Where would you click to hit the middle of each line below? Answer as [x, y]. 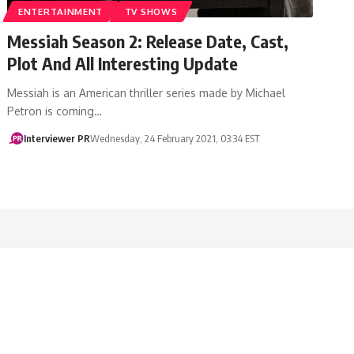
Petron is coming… [55, 111]
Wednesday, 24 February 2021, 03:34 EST [175, 138]
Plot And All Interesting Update [123, 63]
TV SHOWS [151, 11]
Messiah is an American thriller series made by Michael [147, 92]
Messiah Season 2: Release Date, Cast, [148, 41]
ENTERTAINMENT [61, 11]
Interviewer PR [56, 138]
